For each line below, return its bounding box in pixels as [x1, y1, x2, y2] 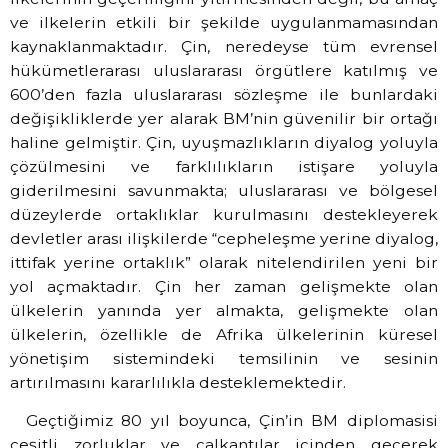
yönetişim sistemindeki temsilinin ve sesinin [10, 348, 438, 368]
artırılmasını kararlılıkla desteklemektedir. [10, 372, 346, 392]
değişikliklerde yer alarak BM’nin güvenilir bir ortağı [10, 108, 438, 128]
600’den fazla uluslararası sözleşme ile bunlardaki [10, 84, 438, 104]
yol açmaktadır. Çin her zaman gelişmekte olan [10, 276, 438, 296]
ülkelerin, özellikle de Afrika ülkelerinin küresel [10, 324, 438, 344]
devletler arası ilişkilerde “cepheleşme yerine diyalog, [10, 228, 438, 248]
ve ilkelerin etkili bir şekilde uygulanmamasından [10, 12, 438, 32]
